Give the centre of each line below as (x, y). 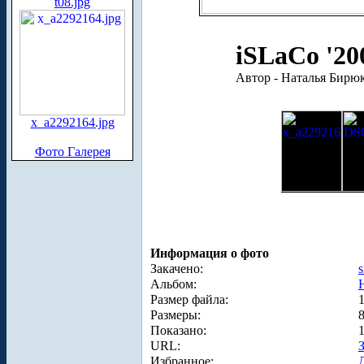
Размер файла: (189, 299)
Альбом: (173, 284)
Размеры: (175, 314)
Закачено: (177, 268)
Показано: (178, 330)
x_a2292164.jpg (72, 122)
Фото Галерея (72, 152)
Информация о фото (210, 253)
